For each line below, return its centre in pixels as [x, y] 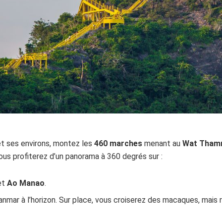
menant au [162, 144]
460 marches [118, 144]
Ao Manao [26, 183]
